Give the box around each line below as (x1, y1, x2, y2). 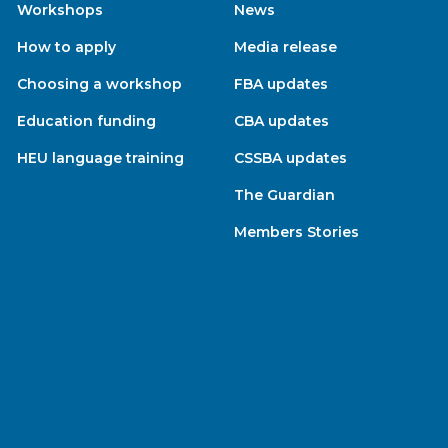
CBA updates (233, 111, 329, 130)
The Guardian (233, 185, 335, 204)
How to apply (17, 37, 117, 56)
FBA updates (233, 74, 328, 93)
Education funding (17, 111, 157, 130)
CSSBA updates (233, 148, 347, 167)
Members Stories (233, 222, 359, 241)
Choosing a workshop (17, 74, 183, 93)
